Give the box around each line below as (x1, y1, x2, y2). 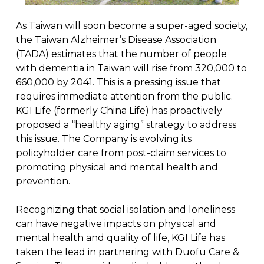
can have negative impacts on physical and (15, 217, 216, 229)
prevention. (15, 175, 70, 187)
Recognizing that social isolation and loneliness (15, 203, 235, 215)
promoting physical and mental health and (15, 161, 218, 173)
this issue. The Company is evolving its (15, 133, 192, 144)
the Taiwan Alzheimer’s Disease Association (15, 34, 216, 45)
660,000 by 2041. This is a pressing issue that (15, 76, 221, 88)
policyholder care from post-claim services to (15, 147, 226, 159)
